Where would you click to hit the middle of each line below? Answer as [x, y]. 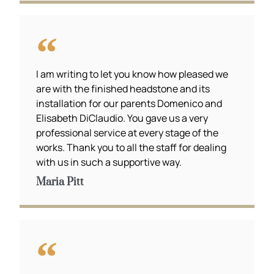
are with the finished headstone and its [123, 89]
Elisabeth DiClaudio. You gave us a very [122, 118]
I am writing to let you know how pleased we [132, 74]
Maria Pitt [60, 183]
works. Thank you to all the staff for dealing [131, 148]
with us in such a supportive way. [109, 162]
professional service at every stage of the [128, 133]
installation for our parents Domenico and [129, 104]
